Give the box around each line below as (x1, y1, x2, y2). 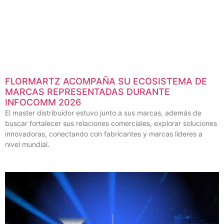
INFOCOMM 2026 (5, 97, 81, 108)
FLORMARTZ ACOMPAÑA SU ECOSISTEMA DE (5, 76, 207, 87)
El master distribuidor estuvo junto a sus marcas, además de (5, 108, 201, 117)
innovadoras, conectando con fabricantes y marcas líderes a (5, 129, 202, 138)
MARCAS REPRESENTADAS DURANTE (5, 86, 170, 97)
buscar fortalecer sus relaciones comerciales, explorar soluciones (5, 119, 217, 128)
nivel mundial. (5, 140, 49, 149)
